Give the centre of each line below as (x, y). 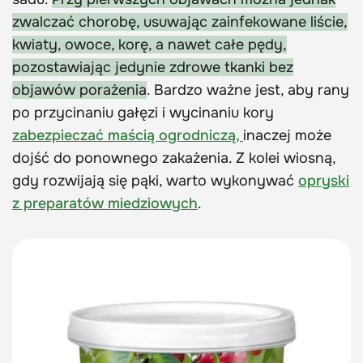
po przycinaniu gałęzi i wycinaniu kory (143, 112)
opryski (324, 180)
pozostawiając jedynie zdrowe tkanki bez (153, 67)
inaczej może (287, 135)
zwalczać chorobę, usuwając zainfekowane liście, (180, 21)
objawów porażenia (79, 90)
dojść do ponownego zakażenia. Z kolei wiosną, (174, 158)
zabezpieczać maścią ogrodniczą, (128, 135)
